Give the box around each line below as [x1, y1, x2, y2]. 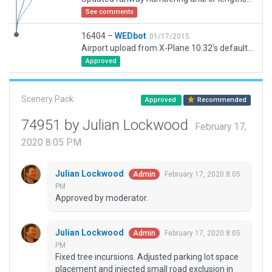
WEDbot [115, 31, 146, 41]
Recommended [195, 96, 247, 104]
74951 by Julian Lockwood [21, 117, 192, 134]
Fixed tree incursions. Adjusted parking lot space [55, 252, 239, 262]
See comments [85, 8, 134, 16]
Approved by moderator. [55, 193, 148, 203]
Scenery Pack [21, 94, 73, 104]
